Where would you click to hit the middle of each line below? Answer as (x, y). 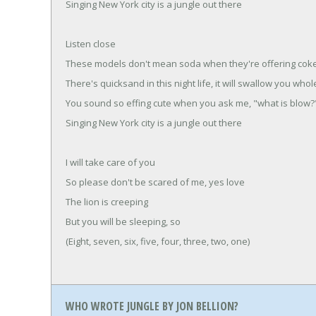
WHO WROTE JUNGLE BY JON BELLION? (152, 306)
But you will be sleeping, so (123, 221)
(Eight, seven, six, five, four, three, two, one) (158, 241)
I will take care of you (110, 162)
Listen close (91, 43)
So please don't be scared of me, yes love (155, 182)
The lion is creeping (107, 201)
